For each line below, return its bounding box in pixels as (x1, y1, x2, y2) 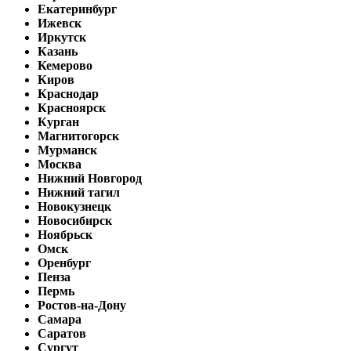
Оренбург (38, 255, 91, 270)
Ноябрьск (38, 227, 92, 241)
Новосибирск (38, 213, 112, 227)
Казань (38, 44, 78, 58)
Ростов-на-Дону (38, 298, 126, 312)
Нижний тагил (38, 185, 120, 199)
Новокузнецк (38, 199, 111, 213)
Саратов (38, 326, 86, 340)
